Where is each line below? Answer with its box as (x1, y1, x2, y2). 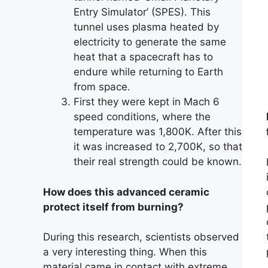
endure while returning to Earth (74, 66, 223, 78)
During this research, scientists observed (43, 231, 239, 243)
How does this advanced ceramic (43, 185, 209, 198)
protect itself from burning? (43, 200, 184, 213)
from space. (74, 81, 130, 93)
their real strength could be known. (74, 156, 242, 167)
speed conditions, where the (74, 111, 211, 123)
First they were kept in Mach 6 (74, 96, 220, 108)
